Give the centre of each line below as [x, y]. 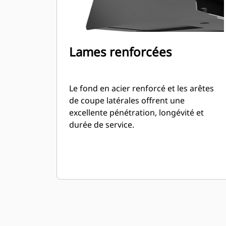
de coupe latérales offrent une [127, 100]
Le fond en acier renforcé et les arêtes [142, 88]
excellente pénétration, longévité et [136, 112]
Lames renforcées [121, 52]
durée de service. [102, 125]
